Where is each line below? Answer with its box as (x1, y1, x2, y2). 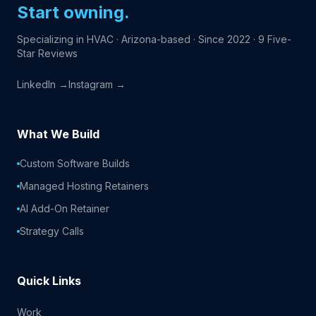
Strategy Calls (20, 225, 84, 237)
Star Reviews (17, 47, 78, 59)
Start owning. (17, 2, 130, 23)
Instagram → (68, 78, 126, 90)
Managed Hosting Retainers (20, 180, 149, 192)
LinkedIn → (17, 78, 68, 90)
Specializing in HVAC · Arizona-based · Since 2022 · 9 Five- (17, 33, 291, 45)
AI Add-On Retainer (20, 202, 109, 214)
